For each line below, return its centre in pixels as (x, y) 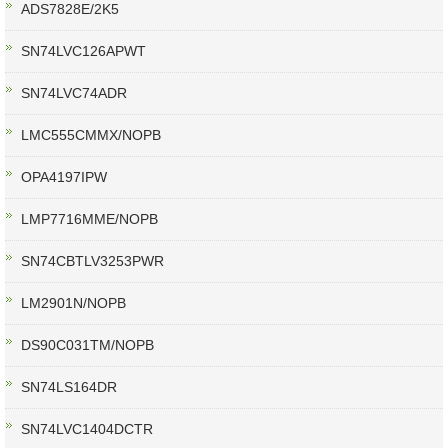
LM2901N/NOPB (73, 303)
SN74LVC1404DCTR (87, 429)
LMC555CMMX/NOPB (91, 135)
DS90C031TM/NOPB (87, 345)
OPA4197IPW (64, 177)
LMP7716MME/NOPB (89, 219)
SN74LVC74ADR (74, 93)
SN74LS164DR (69, 387)
